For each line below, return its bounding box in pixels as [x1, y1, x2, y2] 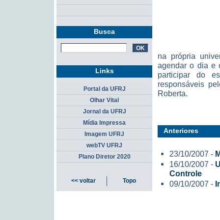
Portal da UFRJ [83, 85, 126, 93]
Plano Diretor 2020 [78, 153, 131, 161]
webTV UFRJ [86, 142, 122, 149]
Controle [169, 169, 202, 178]
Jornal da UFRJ [82, 108, 126, 115]
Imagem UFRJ [84, 131, 124, 138]
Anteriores [164, 127, 198, 135]
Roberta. [158, 89, 188, 98]
